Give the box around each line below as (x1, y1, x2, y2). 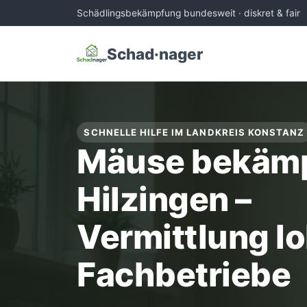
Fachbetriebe (77, 254, 291, 295)
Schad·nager (107, 44, 203, 63)
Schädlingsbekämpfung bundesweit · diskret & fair (77, 8, 300, 19)
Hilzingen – (77, 179, 251, 220)
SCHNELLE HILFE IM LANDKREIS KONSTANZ (84, 126, 305, 138)
